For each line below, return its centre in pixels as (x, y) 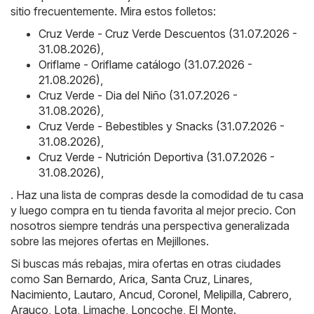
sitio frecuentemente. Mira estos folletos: (113, 11)
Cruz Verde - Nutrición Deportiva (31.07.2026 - (157, 157)
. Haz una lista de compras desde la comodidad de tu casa (157, 194)
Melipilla (223, 294)
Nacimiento (39, 294)
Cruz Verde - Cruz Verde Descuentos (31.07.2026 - (168, 33)
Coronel (178, 294)
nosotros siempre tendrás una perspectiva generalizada (150, 225)
